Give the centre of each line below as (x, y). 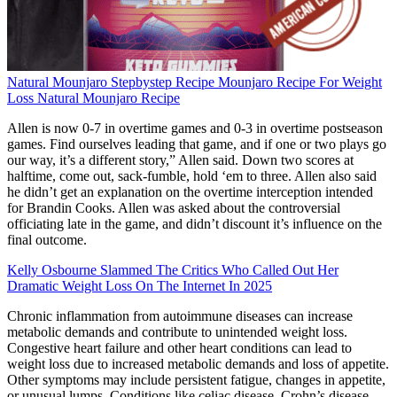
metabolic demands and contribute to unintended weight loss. (177, 332)
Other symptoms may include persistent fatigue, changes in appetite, (196, 380)
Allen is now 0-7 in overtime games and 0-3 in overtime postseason (195, 128)
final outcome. (47, 240)
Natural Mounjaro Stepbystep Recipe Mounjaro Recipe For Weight (195, 82)
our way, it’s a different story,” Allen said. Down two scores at (180, 160)
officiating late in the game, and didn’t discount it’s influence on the (195, 224)
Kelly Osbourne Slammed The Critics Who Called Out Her (173, 270)
